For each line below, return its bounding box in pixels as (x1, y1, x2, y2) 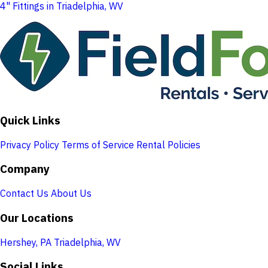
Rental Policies (136, 138, 200, 151)
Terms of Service (62, 138, 134, 151)
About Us (51, 187, 92, 200)
